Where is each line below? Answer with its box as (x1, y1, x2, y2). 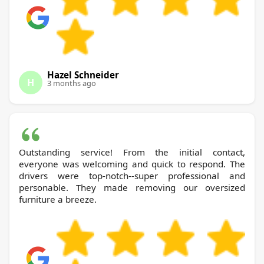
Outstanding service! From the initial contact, (19, 146, 245, 159)
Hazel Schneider (47, 69, 119, 81)
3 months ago (47, 78, 96, 89)
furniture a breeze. (19, 193, 97, 206)
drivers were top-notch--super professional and (19, 170, 245, 182)
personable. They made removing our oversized (19, 181, 245, 194)
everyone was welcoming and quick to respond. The (19, 158, 245, 170)
